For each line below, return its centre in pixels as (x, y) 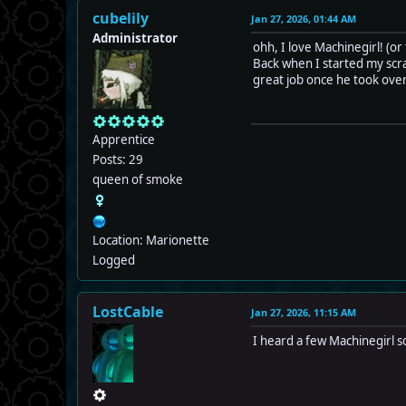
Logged (114, 261)
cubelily (121, 19)
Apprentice (124, 140)
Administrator (135, 39)
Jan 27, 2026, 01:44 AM (304, 19)
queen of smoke (138, 180)
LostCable (128, 312)
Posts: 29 (118, 160)
